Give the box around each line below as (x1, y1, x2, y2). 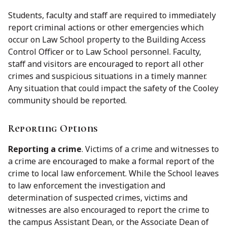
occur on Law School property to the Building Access (8, 34, 206, 46)
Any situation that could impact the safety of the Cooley (8, 83, 218, 94)
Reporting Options (8, 123, 101, 135)
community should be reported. (8, 95, 127, 106)
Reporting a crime (8, 143, 82, 155)
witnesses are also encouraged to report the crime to (8, 204, 209, 216)
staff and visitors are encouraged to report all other (8, 58, 204, 70)
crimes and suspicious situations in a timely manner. (8, 70, 207, 82)
